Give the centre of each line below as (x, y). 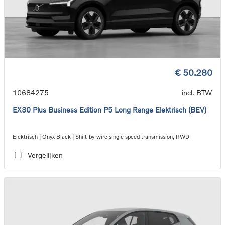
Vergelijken (45, 155)
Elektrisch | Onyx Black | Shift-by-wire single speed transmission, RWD (101, 137)
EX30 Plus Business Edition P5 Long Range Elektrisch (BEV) (109, 110)
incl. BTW (197, 93)
